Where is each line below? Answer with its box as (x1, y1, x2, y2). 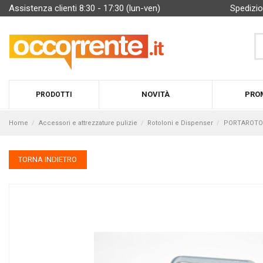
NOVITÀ (141, 90, 170, 99)
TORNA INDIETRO (18, 155, 77, 164)
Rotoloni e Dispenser (147, 119, 214, 127)
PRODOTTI (36, 90, 72, 99)
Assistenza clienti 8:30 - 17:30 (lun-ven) (9, 3, 160, 14)
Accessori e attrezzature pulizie (38, 119, 137, 127)
